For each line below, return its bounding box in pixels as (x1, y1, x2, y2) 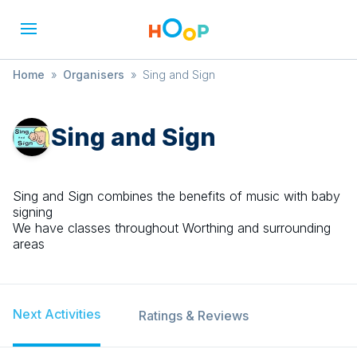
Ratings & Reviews (139, 308, 249, 324)
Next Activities (13, 306, 100, 322)
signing (13, 204, 53, 220)
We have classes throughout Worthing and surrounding (13, 220, 331, 236)
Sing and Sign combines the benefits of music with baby (13, 188, 340, 204)
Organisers (63, 68, 124, 81)
